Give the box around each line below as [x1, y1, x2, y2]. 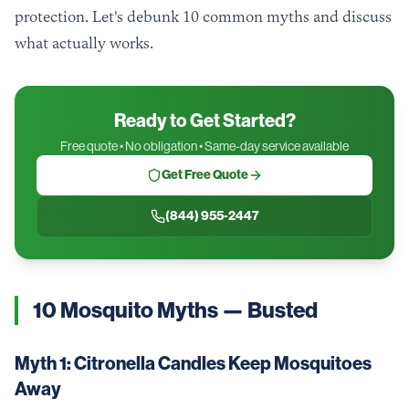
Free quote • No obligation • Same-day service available [60, 139, 349, 153]
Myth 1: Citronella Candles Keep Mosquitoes [15, 352, 372, 374]
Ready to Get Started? [113, 110, 296, 131]
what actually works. [15, 34, 153, 52]
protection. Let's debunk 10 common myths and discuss [15, 7, 392, 26]
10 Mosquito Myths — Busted [33, 298, 318, 323]
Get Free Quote [161, 167, 248, 183]
